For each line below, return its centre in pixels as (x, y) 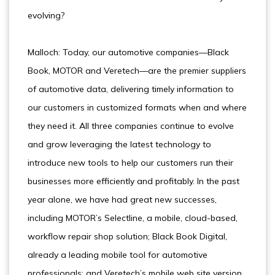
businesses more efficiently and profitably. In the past (134, 181)
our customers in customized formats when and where (137, 107)
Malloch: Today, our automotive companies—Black (128, 52)
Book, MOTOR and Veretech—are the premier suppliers (137, 71)
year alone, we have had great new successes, (122, 199)
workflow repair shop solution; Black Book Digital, (127, 236)
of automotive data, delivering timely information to (131, 89)
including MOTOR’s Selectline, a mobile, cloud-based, (133, 218)
